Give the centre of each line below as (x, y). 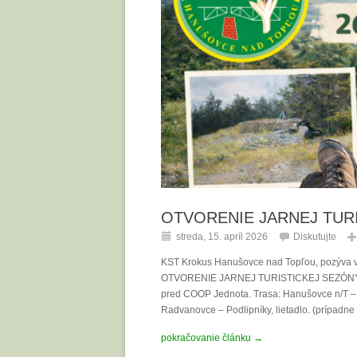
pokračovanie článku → (212, 338)
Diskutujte (315, 237)
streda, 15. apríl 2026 (222, 237)
